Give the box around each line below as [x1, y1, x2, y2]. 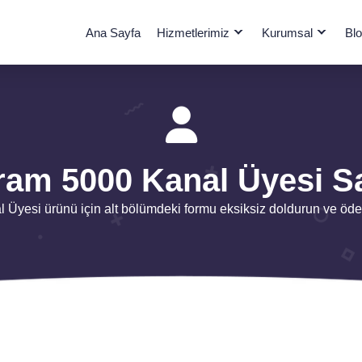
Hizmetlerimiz [157, 26, 229, 40]
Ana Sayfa [86, 26, 141, 40]
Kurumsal [262, 26, 313, 40]
